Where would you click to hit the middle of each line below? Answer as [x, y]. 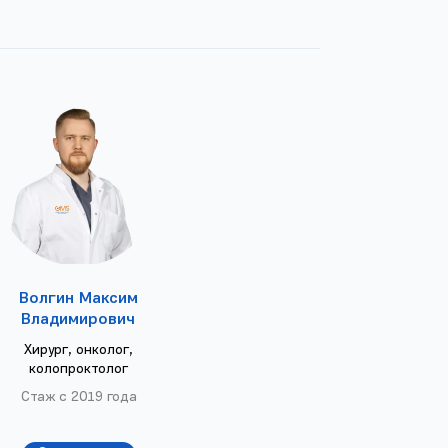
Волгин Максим [78, 299]
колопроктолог [79, 370]
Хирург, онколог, [79, 351]
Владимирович [78, 320]
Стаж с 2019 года [78, 398]
